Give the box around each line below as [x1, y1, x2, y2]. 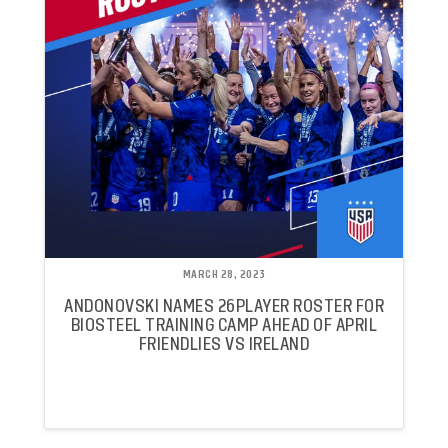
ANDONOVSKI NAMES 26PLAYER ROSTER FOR [64, 297, 384, 315]
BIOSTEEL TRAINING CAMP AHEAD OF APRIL [70, 316, 378, 334]
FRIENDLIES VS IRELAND [138, 335, 310, 353]
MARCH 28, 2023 [182, 270, 266, 281]
